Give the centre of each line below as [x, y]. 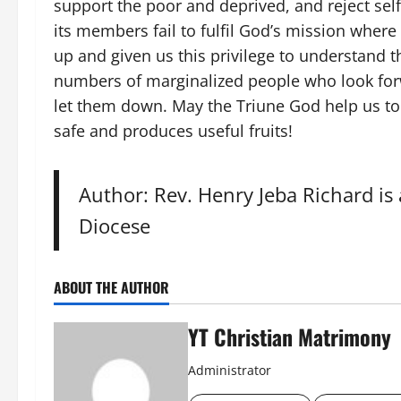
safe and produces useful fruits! [173, 131]
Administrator [230, 371]
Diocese [114, 226]
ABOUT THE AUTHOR [111, 288]
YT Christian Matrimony [290, 337]
